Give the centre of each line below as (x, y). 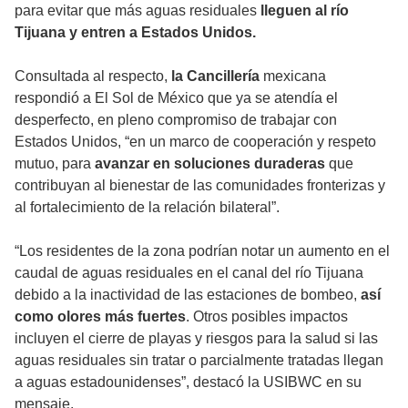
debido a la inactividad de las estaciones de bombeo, (188, 295)
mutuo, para (53, 164)
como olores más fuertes (100, 317)
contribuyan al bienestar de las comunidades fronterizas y (200, 186)
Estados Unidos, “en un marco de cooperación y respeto (195, 142)
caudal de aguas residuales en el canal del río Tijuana (189, 273)
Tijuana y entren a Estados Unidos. (135, 33)
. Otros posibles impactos (267, 317)
